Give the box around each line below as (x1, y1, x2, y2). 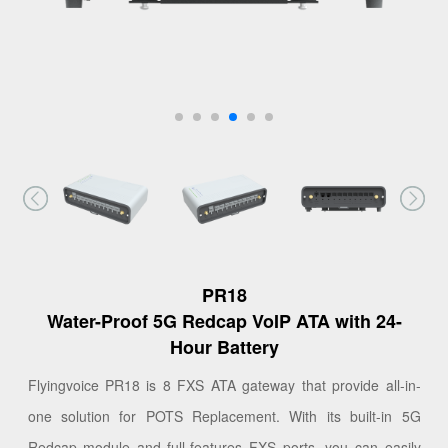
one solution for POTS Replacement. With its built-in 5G (27, 405, 421, 426)
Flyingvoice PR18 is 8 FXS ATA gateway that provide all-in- (27, 374, 421, 395)
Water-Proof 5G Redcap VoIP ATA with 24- (46, 307, 402, 334)
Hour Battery (169, 333, 279, 360)
